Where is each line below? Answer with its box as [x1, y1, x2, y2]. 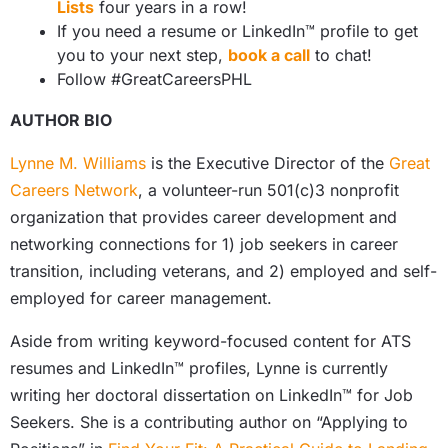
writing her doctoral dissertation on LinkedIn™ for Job [10, 385, 413, 405]
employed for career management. [10, 288, 272, 308]
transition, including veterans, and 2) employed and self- [10, 261, 437, 281]
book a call [228, 45, 310, 65]
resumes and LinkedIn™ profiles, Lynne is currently [10, 358, 388, 378]
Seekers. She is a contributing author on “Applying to [10, 412, 408, 432]
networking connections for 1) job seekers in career [10, 234, 398, 254]
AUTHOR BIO [10, 110, 112, 130]
